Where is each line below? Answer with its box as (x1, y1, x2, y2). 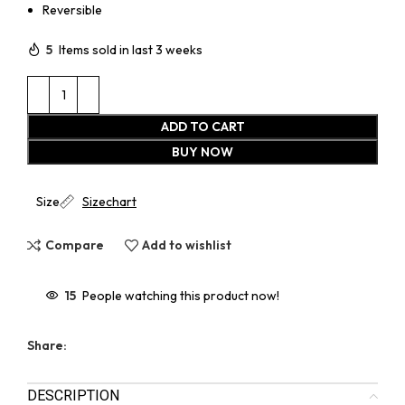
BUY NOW (172, 143, 233, 160)
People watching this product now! (82, 287, 279, 304)
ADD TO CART (160, 118, 245, 135)
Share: (27, 336, 67, 353)
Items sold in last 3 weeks (59, 41, 202, 58)
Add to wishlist (142, 237, 232, 254)
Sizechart (82, 193, 137, 210)
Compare (44, 237, 104, 254)
